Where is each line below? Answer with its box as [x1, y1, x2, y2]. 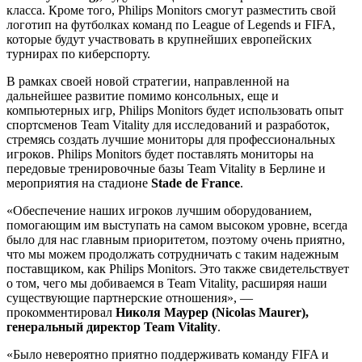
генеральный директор [6, 319, 144, 334]
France [201, 175, 240, 190]
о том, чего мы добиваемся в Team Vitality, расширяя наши [6, 276, 327, 290]
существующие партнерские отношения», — [6, 290, 253, 305]
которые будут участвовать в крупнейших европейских [6, 32, 312, 46]
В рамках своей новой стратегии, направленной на [6, 74, 289, 88]
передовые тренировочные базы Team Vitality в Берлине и [6, 161, 326, 175]
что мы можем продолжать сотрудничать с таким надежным [6, 246, 339, 261]
